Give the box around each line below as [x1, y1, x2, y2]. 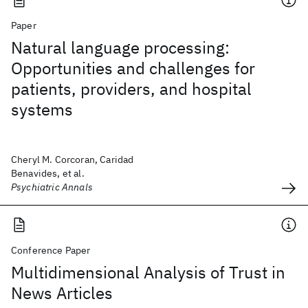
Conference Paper [11, 244, 91, 256]
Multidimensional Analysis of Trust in [11, 261, 285, 283]
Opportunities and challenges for [11, 57, 255, 79]
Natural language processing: [11, 36, 230, 58]
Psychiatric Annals [11, 181, 93, 193]
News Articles [11, 282, 113, 304]
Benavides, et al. [11, 167, 85, 179]
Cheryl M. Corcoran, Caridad [11, 153, 134, 166]
